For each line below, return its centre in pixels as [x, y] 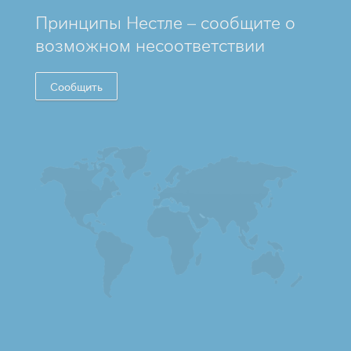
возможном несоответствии [150, 44]
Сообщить [76, 86]
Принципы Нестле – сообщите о [165, 22]
